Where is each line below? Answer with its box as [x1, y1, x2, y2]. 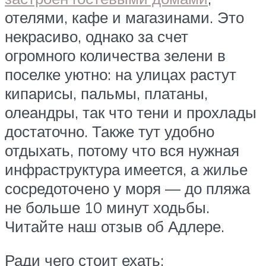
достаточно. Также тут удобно [5, 121, 214, 141]
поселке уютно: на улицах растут [5, 64, 236, 84]
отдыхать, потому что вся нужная [5, 140, 239, 160]
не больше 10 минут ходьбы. [5, 197, 210, 217]
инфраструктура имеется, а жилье [5, 159, 248, 179]
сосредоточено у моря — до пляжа [5, 178, 250, 198]
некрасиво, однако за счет [5, 26, 188, 46]
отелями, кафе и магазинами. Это [5, 7, 244, 27]
